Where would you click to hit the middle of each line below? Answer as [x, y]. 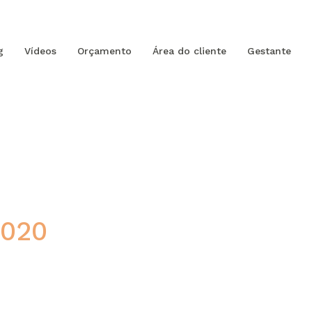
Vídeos [40, 51]
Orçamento [104, 51]
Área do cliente [189, 51]
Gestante [269, 51]
